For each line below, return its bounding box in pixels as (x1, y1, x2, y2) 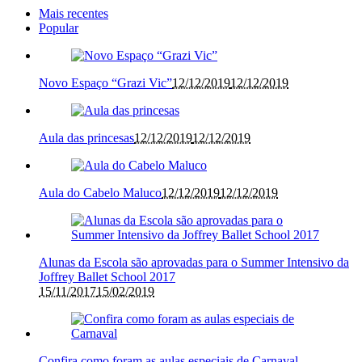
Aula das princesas (39, 131, 134, 145)
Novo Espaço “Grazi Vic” (39, 76, 172, 90)
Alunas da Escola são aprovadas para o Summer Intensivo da (39, 255, 349, 270)
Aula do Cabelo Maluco (39, 186, 162, 200)
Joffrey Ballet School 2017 (39, 270, 175, 284)
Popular (39, 21, 78, 36)
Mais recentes (39, 6, 108, 21)
